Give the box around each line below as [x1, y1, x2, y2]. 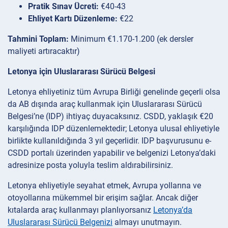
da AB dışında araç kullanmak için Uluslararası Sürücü [8, 99, 202, 109]
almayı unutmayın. [112, 217, 182, 227]
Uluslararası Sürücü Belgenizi [8, 217, 112, 227]
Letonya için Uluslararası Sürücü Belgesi [8, 66, 155, 76]
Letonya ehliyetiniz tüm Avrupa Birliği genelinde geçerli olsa [8, 87, 220, 97]
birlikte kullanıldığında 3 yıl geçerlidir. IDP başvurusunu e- [8, 135, 211, 146]
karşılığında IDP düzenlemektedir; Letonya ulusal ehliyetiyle [8, 123, 219, 133]
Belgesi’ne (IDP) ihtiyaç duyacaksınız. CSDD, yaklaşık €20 [8, 111, 213, 121]
